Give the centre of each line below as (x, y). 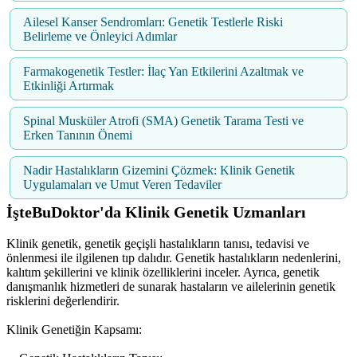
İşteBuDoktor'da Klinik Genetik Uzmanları (156, 212)
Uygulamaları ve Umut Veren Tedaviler (122, 185)
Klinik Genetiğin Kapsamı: (74, 330)
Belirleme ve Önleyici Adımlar (100, 37)
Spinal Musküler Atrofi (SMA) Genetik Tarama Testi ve (163, 121)
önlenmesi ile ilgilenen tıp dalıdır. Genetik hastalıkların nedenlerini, (174, 258)
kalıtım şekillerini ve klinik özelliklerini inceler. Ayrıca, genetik (163, 273)
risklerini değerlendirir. (63, 301)
